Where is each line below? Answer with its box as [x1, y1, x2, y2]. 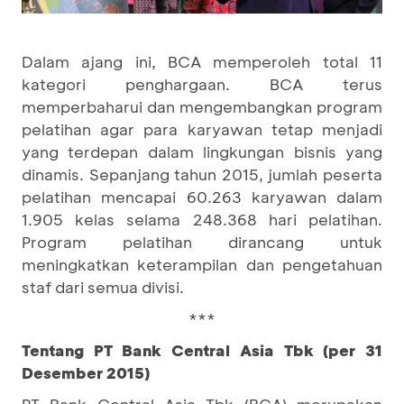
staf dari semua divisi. [22, 276, 184, 297]
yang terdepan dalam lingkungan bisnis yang [22, 141, 382, 161]
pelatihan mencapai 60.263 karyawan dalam [22, 186, 382, 207]
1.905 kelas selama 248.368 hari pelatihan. [22, 208, 382, 229]
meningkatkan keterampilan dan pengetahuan [22, 253, 382, 274]
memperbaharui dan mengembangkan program [22, 96, 382, 116]
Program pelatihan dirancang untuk [22, 231, 382, 252]
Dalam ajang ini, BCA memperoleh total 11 [22, 50, 382, 71]
